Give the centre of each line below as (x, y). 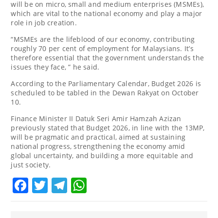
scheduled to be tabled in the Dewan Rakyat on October (105, 92)
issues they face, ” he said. (55, 67)
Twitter (74, 185)
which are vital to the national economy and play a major (107, 13)
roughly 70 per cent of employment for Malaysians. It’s (102, 48)
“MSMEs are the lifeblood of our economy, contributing (103, 39)
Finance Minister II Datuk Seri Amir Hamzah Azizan (96, 118)
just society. (31, 164)
